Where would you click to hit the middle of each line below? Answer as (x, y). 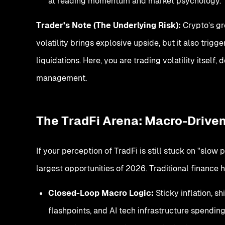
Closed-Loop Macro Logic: (101, 193)
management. (62, 78)
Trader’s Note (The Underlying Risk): (108, 25)
